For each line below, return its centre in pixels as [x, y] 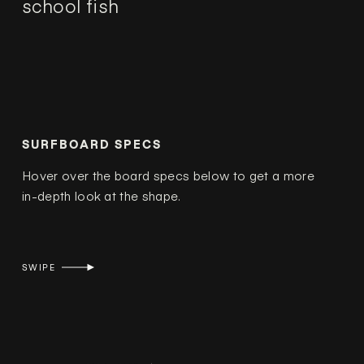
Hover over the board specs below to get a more [168, 175]
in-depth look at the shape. [101, 196]
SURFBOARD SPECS [91, 145]
